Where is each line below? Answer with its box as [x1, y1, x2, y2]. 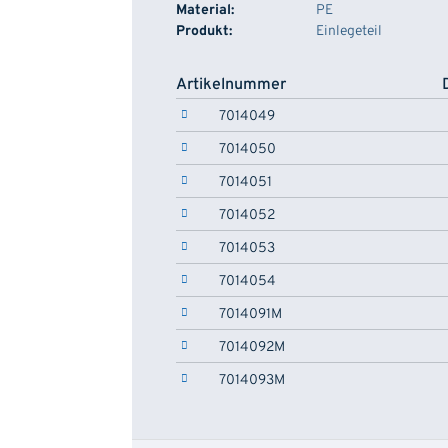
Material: [176, 2, 234, 19]
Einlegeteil [316, 23, 382, 40]
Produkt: [176, 23, 232, 40]
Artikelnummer [176, 75, 286, 95]
